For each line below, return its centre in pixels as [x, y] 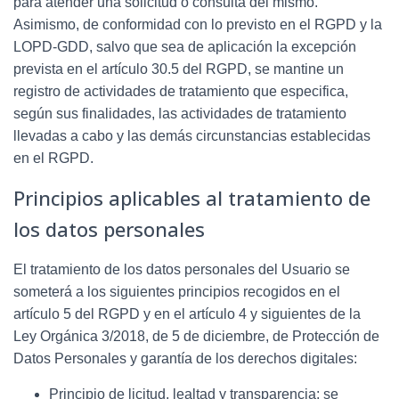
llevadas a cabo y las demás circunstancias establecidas [192, 135]
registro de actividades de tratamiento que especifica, [181, 91]
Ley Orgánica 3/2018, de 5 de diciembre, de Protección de [196, 336]
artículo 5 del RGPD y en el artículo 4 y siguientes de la [187, 313]
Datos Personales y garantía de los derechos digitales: [185, 358]
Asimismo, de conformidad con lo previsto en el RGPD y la [198, 24]
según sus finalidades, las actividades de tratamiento [180, 113]
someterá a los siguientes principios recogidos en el [177, 291]
